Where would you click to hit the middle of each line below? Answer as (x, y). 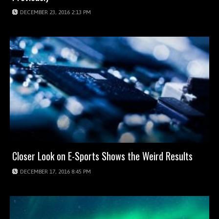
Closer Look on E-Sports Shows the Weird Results (102, 156)
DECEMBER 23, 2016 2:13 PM (55, 12)
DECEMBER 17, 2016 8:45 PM (55, 172)
